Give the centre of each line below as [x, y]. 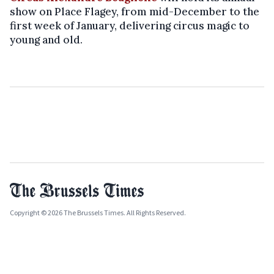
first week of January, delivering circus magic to [130, 25]
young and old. [46, 39]
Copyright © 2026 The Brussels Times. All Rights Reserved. [98, 212]
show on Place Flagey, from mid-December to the [135, 11]
